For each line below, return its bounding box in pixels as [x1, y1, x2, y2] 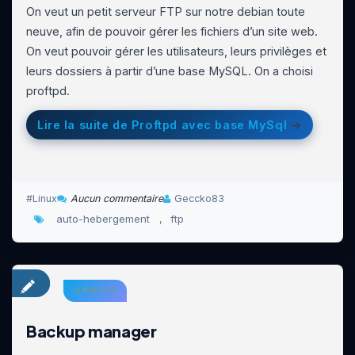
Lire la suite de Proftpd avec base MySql [37, 118, 288, 132]
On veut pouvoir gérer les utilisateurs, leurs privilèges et [26, 44, 326, 58]
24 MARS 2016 [73, 284, 117, 296]
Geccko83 [174, 193, 224, 204]
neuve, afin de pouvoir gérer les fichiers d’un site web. [26, 25, 318, 38]
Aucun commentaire [71, 193, 163, 204]
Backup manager [26, 321, 157, 341]
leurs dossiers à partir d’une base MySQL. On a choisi [26, 64, 313, 78]
